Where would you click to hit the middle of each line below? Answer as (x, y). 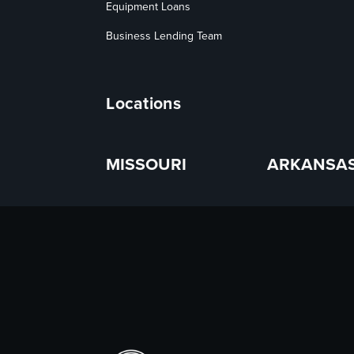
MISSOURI (147, 164)
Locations (143, 103)
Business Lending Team (164, 36)
